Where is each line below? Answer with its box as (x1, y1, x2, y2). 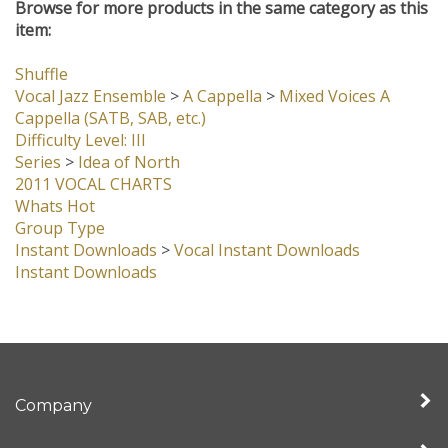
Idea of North (78, 158, 180, 180)
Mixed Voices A (279, 92, 390, 114)
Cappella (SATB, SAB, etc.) (15, 114, 206, 136)
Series (15, 158, 61, 180)
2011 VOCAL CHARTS (15, 180, 172, 202)
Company (15, 403, 92, 422)
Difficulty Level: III (15, 136, 146, 158)
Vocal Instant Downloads (174, 246, 360, 268)
